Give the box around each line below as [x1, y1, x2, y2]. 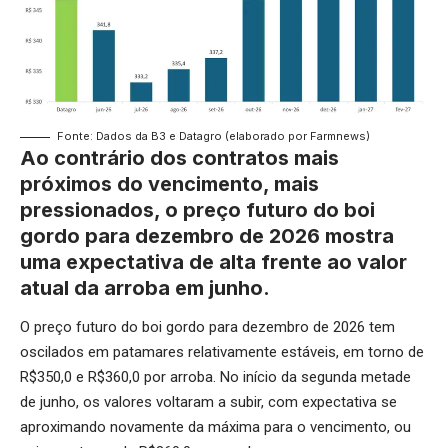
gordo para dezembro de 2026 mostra [20, 223, 394, 248]
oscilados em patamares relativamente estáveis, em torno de [20, 343, 424, 362]
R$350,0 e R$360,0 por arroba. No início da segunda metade [20, 368, 411, 387]
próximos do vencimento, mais [20, 171, 319, 196]
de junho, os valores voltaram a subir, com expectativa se [20, 393, 397, 412]
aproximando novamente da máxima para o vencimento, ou [20, 418, 411, 437]
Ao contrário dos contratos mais [20, 145, 339, 170]
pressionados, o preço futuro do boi [20, 197, 375, 222]
